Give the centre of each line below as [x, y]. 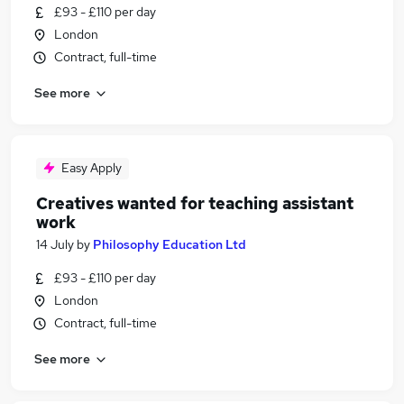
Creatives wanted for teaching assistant [195, 203]
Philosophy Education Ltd [170, 244]
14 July [55, 244]
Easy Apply [92, 168]
